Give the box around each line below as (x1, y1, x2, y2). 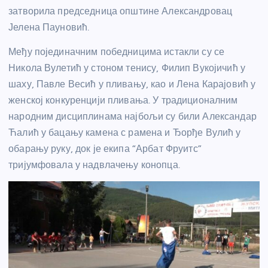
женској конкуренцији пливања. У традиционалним (8, 95, 238, 106)
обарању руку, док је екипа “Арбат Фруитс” (8, 143, 202, 155)
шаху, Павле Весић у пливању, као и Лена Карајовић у (8, 78, 256, 90)
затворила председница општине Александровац (8, 5, 233, 17)
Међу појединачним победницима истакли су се (8, 46, 225, 58)
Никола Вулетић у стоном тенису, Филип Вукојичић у (8, 62, 245, 74)
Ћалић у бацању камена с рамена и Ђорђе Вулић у (8, 127, 241, 139)
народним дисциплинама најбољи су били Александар (8, 111, 257, 123)
